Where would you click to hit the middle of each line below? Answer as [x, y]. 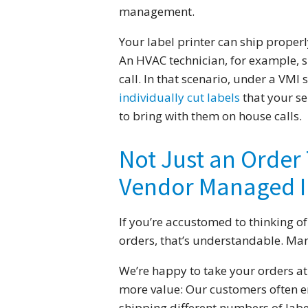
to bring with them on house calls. [210, 116]
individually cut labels [179, 98]
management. [156, 12]
